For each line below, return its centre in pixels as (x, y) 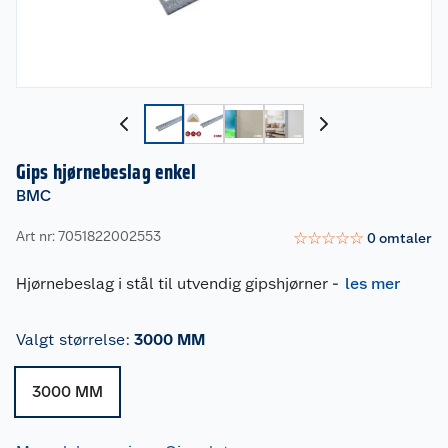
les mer (372, 284)
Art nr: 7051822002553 (88, 235)
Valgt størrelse (71, 340)
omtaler (405, 237)
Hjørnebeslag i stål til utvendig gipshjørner (172, 284)
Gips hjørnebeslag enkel (106, 172)
